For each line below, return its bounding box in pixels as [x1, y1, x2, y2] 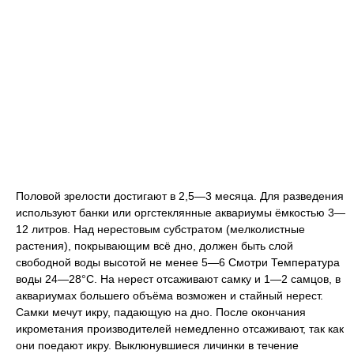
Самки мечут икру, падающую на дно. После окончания [16, 306, 306, 319]
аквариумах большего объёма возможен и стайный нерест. [16, 289, 323, 303]
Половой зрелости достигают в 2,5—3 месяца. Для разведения [16, 190, 344, 203]
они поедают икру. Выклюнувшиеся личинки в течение [16, 339, 299, 352]
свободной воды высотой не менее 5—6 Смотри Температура [16, 256, 340, 269]
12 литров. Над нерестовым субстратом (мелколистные [16, 223, 305, 236]
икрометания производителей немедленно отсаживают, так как [16, 322, 344, 336]
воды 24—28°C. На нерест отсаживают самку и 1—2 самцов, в [16, 273, 341, 286]
